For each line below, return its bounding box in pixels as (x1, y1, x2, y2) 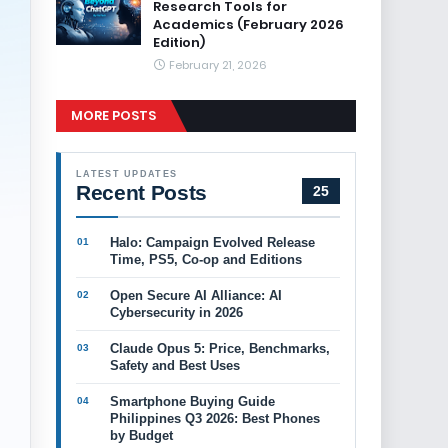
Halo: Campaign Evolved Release (110, 235, 315, 250)
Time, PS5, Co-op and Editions (110, 252, 302, 267)
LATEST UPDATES (76, 169, 178, 179)
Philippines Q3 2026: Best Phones (110, 411, 320, 426)
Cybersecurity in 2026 (110, 305, 243, 320)
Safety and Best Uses (110, 358, 240, 373)
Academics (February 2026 (153, 15, 344, 34)
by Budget (110, 428, 173, 443)
